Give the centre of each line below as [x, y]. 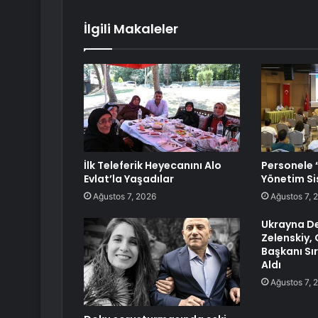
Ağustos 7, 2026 [125, 197]
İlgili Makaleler [131, 29]
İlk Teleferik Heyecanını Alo [153, 166]
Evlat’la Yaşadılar [129, 179]
